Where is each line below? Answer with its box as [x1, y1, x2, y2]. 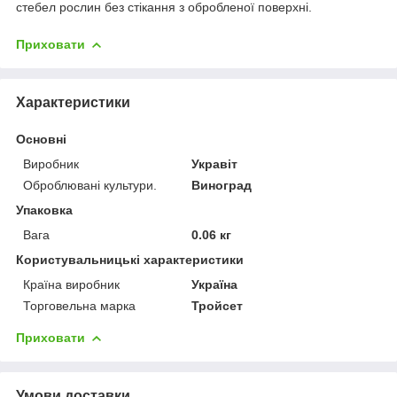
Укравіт [191, 156, 238, 171]
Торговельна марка [23, 298, 136, 313]
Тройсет [191, 298, 244, 313]
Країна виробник [23, 276, 120, 292]
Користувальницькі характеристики [16, 252, 244, 267]
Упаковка [16, 202, 73, 217]
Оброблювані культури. [23, 177, 157, 192]
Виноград [191, 177, 253, 192]
